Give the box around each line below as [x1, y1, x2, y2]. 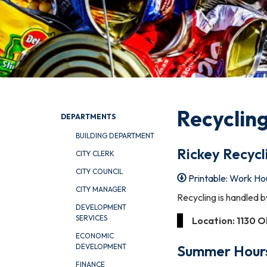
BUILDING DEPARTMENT [76, 131, 154, 140]
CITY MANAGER [76, 185, 126, 194]
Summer [177, 241, 231, 260]
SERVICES [76, 213, 107, 222]
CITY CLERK [76, 149, 114, 158]
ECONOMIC [76, 231, 114, 240]
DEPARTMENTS [61, 112, 116, 121]
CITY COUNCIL [76, 167, 123, 176]
